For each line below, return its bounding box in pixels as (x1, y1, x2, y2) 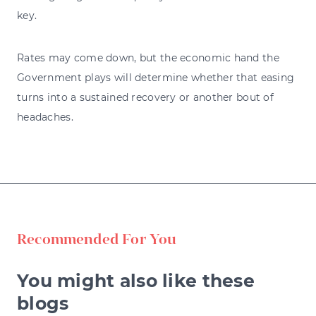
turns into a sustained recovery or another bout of (17, 90, 274, 104)
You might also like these (17, 269, 255, 291)
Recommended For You (17, 228, 177, 248)
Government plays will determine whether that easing (17, 71, 295, 84)
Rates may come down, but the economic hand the (17, 51, 279, 64)
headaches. (17, 110, 73, 123)
